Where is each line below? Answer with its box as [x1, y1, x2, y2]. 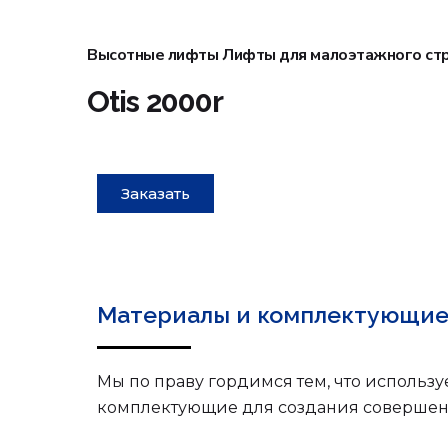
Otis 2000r [87, 84, 223, 119]
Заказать [121, 184, 190, 203]
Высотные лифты [87, 44, 219, 66]
